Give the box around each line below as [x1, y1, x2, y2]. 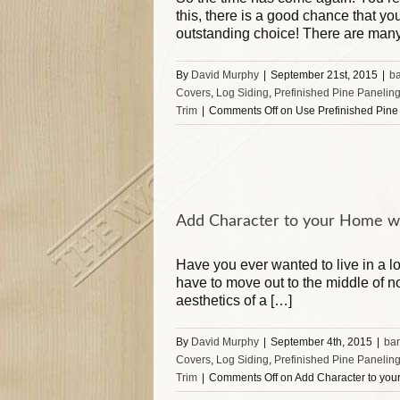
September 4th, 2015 [271, 336, 372, 348]
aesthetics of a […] [176, 293, 292, 308]
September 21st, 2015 [271, 69, 378, 81]
